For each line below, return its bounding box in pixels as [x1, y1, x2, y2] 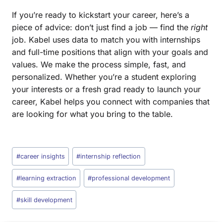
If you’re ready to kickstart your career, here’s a [12, 9, 189, 20]
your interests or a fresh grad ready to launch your [12, 84, 201, 94]
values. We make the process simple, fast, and [12, 59, 186, 69]
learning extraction [20, 174, 76, 182]
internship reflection [80, 153, 141, 161]
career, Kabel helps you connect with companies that [12, 96, 210, 107]
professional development [92, 174, 170, 182]
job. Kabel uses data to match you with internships [12, 34, 200, 45]
